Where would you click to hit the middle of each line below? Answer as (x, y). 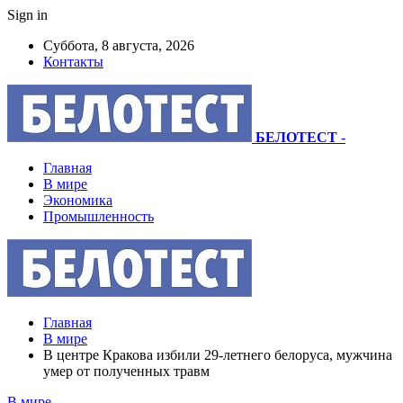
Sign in (27, 15)
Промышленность (99, 216)
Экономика (78, 200)
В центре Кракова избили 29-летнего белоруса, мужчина (218, 355)
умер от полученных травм (126, 371)
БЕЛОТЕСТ (296, 137)
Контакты (73, 62)
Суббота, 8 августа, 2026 (119, 45)
